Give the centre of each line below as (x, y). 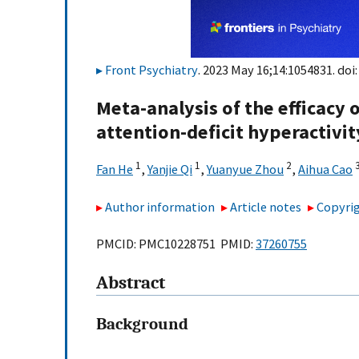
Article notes (266, 206)
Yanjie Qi (170, 169)
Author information (160, 206)
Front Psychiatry (151, 70)
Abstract (131, 283)
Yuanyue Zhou (245, 169)
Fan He (115, 169)
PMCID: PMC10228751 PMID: (176, 244)
